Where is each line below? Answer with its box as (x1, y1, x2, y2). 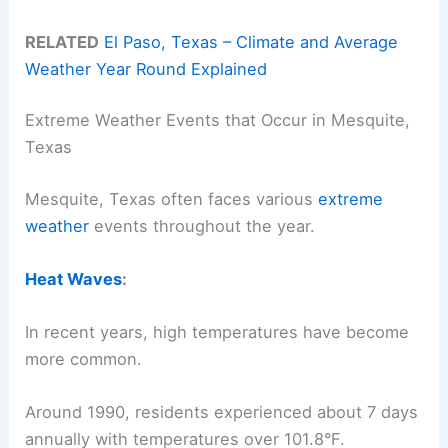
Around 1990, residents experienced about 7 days (25, 402, 419, 423)
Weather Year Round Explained (25, 58, 268, 79)
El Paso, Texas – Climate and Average (104, 31, 399, 52)
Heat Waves (25, 268, 123, 289)
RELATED (25, 31, 100, 52)
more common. (25, 349, 143, 370)
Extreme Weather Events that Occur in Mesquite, (25, 110, 411, 131)
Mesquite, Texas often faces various (25, 188, 319, 209)
